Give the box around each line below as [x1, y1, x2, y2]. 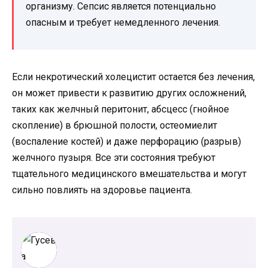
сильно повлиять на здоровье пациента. [12, 184, 192, 196]
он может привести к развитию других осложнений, [12, 87, 246, 99]
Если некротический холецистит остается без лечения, [12, 71, 255, 83]
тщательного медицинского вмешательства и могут [12, 168, 246, 180]
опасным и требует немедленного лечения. [26, 17, 220, 29]
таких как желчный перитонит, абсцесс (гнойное [12, 103, 229, 115]
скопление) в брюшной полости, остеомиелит [12, 120, 217, 132]
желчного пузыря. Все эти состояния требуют [12, 152, 215, 164]
